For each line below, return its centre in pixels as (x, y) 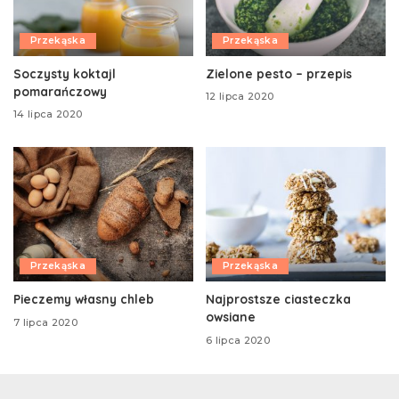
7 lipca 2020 (46, 322)
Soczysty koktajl (65, 73)
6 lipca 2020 (238, 340)
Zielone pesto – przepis (279, 73)
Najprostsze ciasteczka (278, 299)
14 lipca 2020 (48, 114)
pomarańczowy (60, 91)
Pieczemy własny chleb (84, 299)
